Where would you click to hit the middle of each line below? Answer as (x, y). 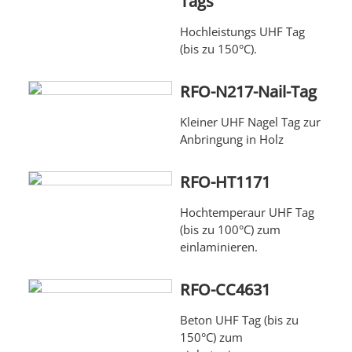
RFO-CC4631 (225, 290)
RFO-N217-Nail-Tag (248, 92)
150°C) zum (211, 337)
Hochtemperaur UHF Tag (247, 213)
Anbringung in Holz (231, 139)
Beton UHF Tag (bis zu (239, 320)
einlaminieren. (218, 247)
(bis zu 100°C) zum (230, 230)
